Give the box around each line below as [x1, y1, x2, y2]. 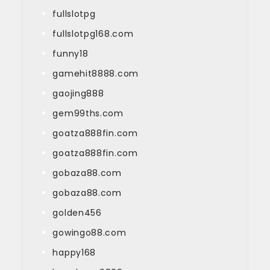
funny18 [52, 47, 89, 60]
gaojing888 [52, 87, 104, 99]
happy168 [52, 246, 96, 259]
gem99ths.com [52, 107, 124, 119]
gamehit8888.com [52, 67, 139, 80]
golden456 [52, 206, 102, 219]
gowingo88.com [52, 226, 127, 239]
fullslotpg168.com [52, 27, 134, 40]
